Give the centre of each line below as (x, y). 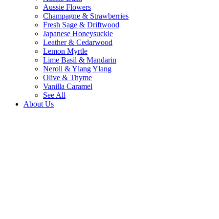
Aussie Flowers (67, 7)
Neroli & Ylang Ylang (77, 68)
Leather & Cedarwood (78, 42)
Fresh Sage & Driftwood (81, 24)
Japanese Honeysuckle (78, 33)
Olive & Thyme (67, 77)
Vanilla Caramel (68, 86)
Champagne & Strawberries (86, 16)
